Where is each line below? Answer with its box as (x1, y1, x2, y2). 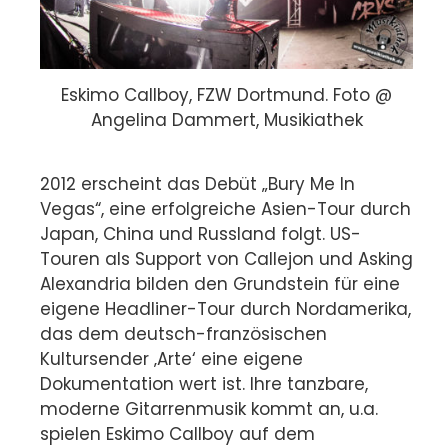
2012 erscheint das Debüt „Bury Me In (40, 171, 355, 196)
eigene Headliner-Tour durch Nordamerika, (40, 296, 411, 321)
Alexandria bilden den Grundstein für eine (40, 271, 400, 296)
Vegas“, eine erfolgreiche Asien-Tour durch (40, 196, 411, 221)
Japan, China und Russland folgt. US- (40, 221, 361, 246)
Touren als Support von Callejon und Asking (40, 246, 413, 271)
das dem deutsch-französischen (40, 321, 327, 346)
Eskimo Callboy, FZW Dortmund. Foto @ (61, 82, 392, 107)
